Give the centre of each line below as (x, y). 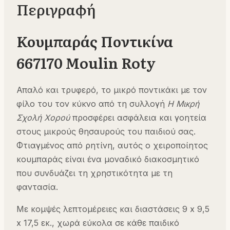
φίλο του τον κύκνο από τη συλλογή (92, 103)
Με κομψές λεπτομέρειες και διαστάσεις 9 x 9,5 (113, 209)
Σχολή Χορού (43, 117)
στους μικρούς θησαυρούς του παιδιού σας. (106, 131)
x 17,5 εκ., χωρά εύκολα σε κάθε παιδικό (98, 223)
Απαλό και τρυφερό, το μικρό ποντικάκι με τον (112, 90)
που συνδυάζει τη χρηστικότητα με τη (94, 173)
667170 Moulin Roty (86, 63)
